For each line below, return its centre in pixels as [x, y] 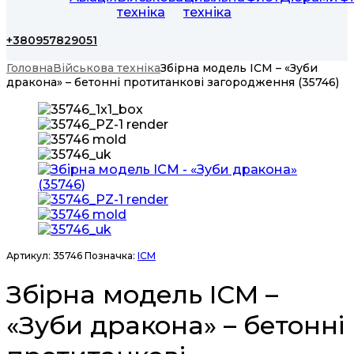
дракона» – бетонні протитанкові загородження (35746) [173, 83]
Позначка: [111, 256]
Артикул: [30, 256]
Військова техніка [107, 68]
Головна [30, 68]
